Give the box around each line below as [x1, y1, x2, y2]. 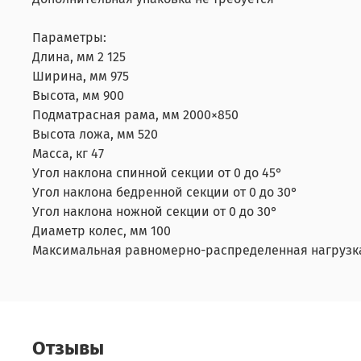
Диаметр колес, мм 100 [32, 222, 171, 239]
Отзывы [32, 337, 104, 359]
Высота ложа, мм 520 [32, 126, 158, 142]
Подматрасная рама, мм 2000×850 [32, 106, 239, 122]
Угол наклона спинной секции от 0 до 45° [32, 164, 282, 180]
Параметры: [32, 29, 106, 45]
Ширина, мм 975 [32, 68, 129, 84]
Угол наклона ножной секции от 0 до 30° [32, 203, 277, 219]
